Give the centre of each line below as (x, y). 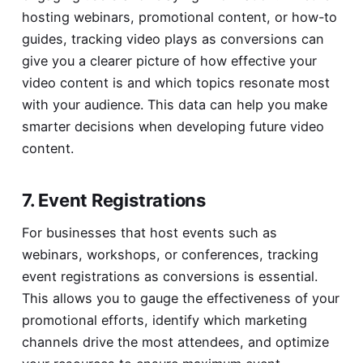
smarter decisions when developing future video (173, 126)
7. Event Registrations (114, 200)
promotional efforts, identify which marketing (164, 320)
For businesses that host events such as (149, 232)
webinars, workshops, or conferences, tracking (170, 254)
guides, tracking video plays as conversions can (173, 38)
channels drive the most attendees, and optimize (175, 342)
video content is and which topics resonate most (175, 82)
